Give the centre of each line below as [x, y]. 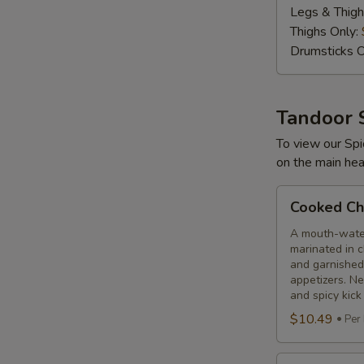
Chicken [298, 234]
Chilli [289, 214]
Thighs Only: [326, 31]
